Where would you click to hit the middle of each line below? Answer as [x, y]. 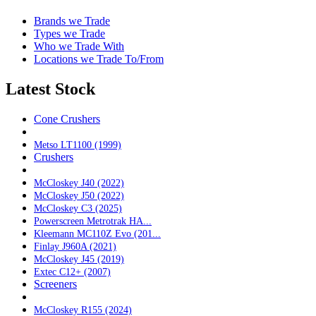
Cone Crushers [67, 119]
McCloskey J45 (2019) [79, 259]
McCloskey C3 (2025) [78, 208]
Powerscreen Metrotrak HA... [93, 220]
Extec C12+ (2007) [72, 271]
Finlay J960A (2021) [75, 246]
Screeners [55, 284]
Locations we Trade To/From [99, 59]
